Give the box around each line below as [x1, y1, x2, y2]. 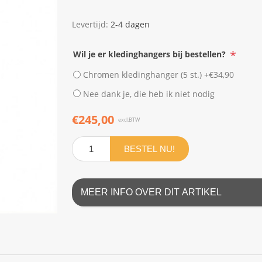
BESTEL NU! [123, 144, 175, 154]
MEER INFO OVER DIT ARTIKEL [80, 187, 222, 198]
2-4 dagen [110, 18, 150, 30]
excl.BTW [118, 116, 140, 124]
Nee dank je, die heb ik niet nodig [82, 88, 215, 99]
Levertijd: [71, 18, 108, 30]
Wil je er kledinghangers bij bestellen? [73, 48, 228, 60]
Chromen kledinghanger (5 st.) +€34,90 [82, 68, 234, 80]
